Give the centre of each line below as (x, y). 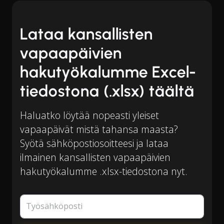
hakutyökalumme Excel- (108, 72)
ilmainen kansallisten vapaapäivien (95, 157)
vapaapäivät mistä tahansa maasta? (99, 129)
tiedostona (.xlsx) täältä (107, 91)
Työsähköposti (54, 206)
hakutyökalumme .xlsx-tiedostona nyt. (104, 171)
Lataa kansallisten (87, 34)
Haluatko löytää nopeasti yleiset (89, 115)
